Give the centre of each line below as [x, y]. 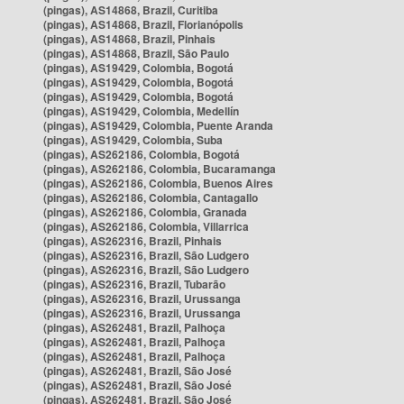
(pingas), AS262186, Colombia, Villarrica [146, 226]
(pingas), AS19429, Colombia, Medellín [141, 111]
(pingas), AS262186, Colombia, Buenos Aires [158, 183]
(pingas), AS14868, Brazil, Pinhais [129, 39]
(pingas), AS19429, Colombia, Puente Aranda [158, 125]
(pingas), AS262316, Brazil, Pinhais [133, 241]
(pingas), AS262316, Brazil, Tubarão [134, 284]
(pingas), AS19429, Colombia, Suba [133, 140]
